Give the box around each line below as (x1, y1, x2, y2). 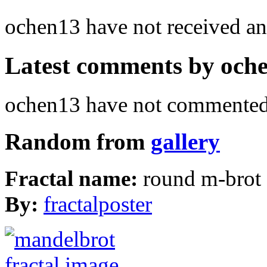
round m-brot (143, 166, 261, 191)
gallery (151, 129, 220, 154)
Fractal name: (5, 166, 143, 191)
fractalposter (44, 192, 152, 217)
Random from (5, 129, 151, 154)
